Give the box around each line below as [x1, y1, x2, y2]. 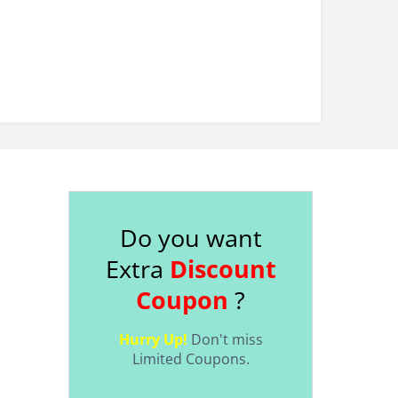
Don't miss [190, 330, 263, 350]
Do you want [119, 221, 262, 255]
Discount [169, 252, 276, 286]
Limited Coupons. [131, 349, 250, 370]
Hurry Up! [118, 330, 191, 350]
